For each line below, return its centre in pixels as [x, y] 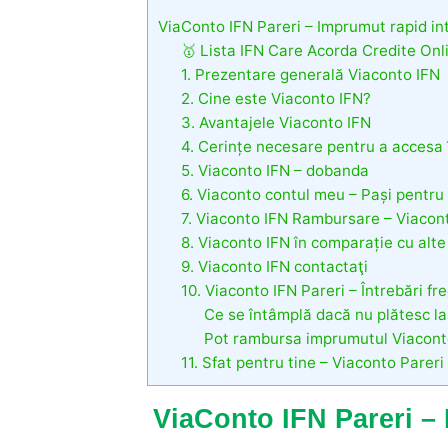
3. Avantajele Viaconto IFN [275, 123]
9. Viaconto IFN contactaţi [274, 267]
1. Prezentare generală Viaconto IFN [310, 75]
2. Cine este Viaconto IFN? [275, 99]
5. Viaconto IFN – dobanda [274, 171]
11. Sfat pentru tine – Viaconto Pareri [312, 363]
